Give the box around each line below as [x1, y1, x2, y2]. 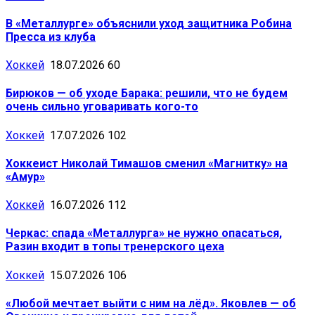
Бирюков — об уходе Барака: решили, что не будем [6, 86, 288, 101]
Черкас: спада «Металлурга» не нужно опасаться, [6, 226, 282, 240]
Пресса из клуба [6, 30, 96, 44]
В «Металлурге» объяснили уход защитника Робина [6, 16, 292, 30]
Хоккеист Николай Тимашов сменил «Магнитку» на [6, 156, 288, 170]
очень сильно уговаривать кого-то [6, 100, 198, 114]
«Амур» [6, 169, 45, 184]
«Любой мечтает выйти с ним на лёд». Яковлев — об [6, 296, 296, 310]
